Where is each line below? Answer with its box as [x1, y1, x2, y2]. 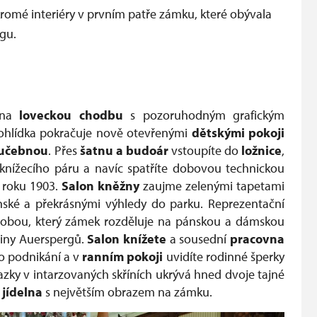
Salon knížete [87, 231, 167, 247]
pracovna [230, 231, 285, 247]
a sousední [166, 231, 231, 247]
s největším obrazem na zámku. [42, 284, 212, 300]
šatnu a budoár [79, 142, 168, 158]
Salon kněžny [62, 178, 140, 194]
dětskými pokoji [191, 125, 285, 141]
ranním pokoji [82, 248, 163, 265]
